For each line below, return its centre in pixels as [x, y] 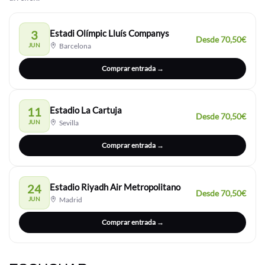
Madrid [70, 200]
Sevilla [68, 123]
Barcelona [75, 46]
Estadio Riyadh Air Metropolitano [115, 187]
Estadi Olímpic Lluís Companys [109, 33]
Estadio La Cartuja [86, 110]
